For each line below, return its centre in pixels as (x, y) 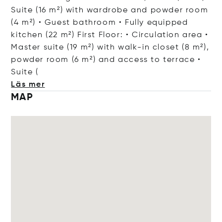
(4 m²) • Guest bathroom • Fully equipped (100, 23)
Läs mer (28, 85)
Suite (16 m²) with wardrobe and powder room (110, 10)
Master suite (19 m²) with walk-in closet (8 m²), (110, 48)
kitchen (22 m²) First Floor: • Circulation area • (110, 35)
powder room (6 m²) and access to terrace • (106, 60)
